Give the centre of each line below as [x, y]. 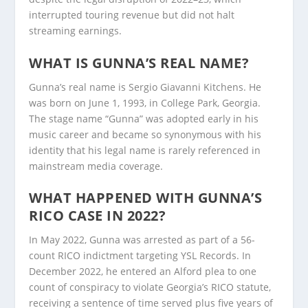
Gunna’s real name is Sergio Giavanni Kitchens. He [145, 87]
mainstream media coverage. [96, 166]
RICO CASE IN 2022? [98, 216]
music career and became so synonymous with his [145, 134]
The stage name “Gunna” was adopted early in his [144, 118]
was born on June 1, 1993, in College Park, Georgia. [145, 102]
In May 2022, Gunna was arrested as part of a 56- [142, 240]
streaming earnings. [76, 31]
